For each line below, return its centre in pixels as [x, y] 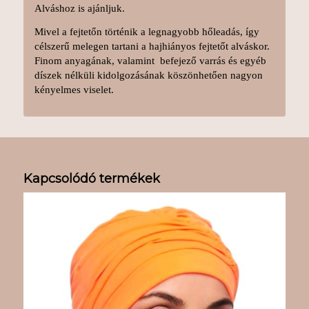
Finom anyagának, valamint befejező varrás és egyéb [150, 60]
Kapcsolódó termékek [91, 179]
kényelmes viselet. [74, 89]
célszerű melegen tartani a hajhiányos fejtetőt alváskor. [152, 46]
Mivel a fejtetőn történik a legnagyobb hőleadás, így [147, 31]
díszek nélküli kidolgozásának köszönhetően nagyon [148, 75]
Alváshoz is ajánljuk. [79, 8]
